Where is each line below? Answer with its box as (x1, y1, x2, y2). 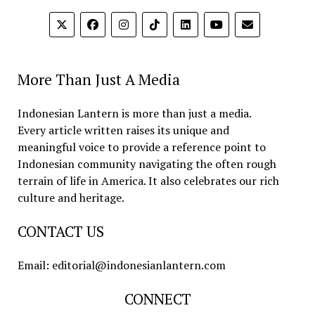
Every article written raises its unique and (17, 122, 229, 139)
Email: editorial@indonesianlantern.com (17, 257, 226, 274)
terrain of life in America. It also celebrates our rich (17, 173, 279, 189)
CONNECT (124, 289, 191, 309)
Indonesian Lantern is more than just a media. (17, 105, 252, 122)
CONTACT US (17, 221, 104, 242)
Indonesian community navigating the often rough (17, 156, 276, 172)
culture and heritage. (17, 190, 124, 206)
